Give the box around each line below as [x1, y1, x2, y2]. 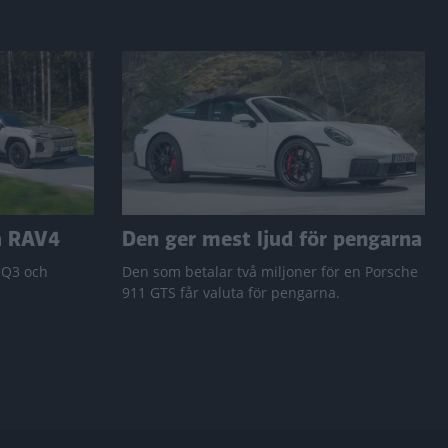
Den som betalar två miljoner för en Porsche [121, 262, 418, 282]
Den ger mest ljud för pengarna [121, 225, 422, 255]
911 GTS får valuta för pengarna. [121, 283, 340, 303]
